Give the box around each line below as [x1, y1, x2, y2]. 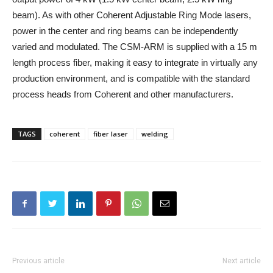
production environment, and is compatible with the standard [12, 73, 250, 83]
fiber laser [93, 129, 128, 138]
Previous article [12, 257, 65, 265]
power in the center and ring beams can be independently [12, 26, 238, 36]
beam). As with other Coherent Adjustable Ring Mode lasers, [12, 10, 251, 20]
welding [141, 129, 168, 138]
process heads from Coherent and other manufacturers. [12, 89, 233, 99]
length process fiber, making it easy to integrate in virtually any [12, 57, 258, 68]
